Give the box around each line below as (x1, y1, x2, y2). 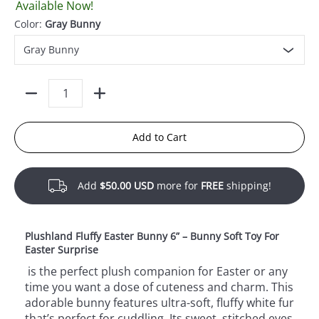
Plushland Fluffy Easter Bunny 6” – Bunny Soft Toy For (25, 229, 279, 244)
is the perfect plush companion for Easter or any (25, 263, 288, 280)
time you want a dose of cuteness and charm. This (25, 279, 293, 296)
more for (153, 179, 201, 193)
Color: (14, 17, 45, 31)
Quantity (14, 93, 56, 107)
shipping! (223, 179, 271, 193)
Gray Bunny (45, 17, 100, 31)
